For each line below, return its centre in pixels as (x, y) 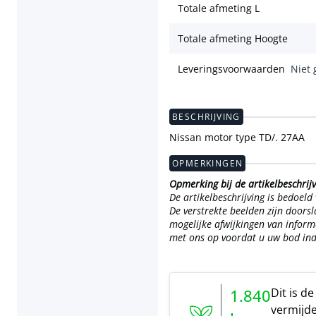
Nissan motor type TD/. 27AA (237, 138)
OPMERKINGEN (208, 163)
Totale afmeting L (219, 8)
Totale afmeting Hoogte (233, 39)
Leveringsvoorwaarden (231, 69)
